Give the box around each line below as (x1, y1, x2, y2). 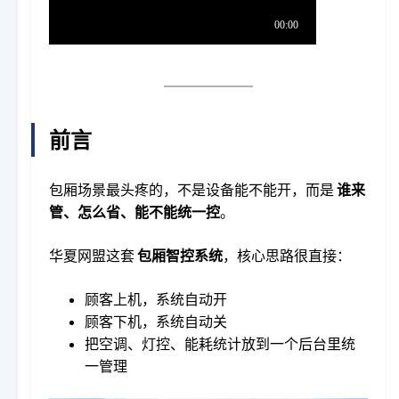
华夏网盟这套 (49, 247, 137, 264)
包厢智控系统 (137, 247, 223, 264)
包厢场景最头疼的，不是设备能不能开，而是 (49, 181, 337, 198)
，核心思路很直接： (223, 247, 351, 264)
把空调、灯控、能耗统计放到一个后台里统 (85, 335, 355, 352)
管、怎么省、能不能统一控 (49, 203, 220, 220)
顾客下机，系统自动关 (85, 313, 227, 330)
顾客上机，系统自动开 (85, 290, 227, 307)
